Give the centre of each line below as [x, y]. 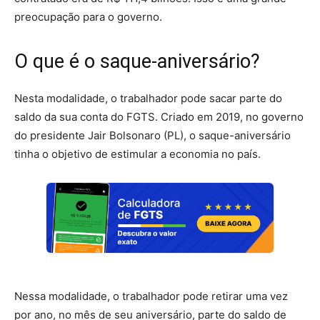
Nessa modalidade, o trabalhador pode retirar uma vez [151, 296]
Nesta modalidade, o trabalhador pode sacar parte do [148, 98]
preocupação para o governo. [88, 16]
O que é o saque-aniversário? [137, 61]
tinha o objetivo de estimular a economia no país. [137, 154]
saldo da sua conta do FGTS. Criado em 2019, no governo [159, 116]
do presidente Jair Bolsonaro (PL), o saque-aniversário [152, 135]
